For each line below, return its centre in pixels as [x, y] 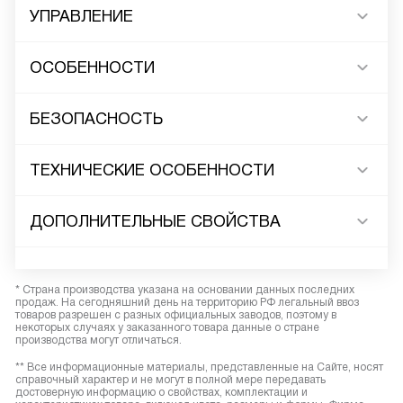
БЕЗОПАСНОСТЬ [96, 119]
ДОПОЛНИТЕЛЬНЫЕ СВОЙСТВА [155, 221]
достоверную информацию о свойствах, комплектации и [161, 392]
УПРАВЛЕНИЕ [81, 16]
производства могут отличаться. [99, 340]
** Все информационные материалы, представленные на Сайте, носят [199, 367]
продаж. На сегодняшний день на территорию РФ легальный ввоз [187, 302]
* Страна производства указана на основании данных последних [185, 290]
